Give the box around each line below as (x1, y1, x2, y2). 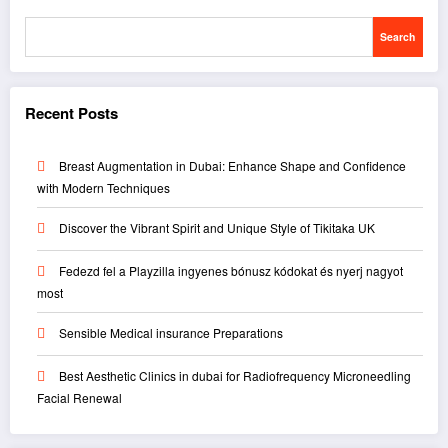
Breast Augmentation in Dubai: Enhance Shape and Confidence (59, 157, 406, 175)
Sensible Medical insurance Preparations (59, 324, 283, 342)
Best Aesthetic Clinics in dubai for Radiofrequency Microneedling (59, 367, 411, 385)
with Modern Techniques (37, 179, 170, 197)
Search (380, 29, 416, 45)
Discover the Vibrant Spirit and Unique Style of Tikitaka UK (59, 219, 375, 237)
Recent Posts (25, 101, 118, 124)
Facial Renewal (37, 389, 122, 407)
